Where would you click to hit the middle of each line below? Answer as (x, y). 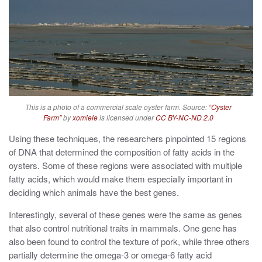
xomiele (85, 117)
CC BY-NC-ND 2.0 (184, 117)
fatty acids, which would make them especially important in (120, 178)
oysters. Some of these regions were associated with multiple (125, 165)
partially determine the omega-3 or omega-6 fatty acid (110, 254)
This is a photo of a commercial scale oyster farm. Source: (117, 106)
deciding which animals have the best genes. (94, 192)
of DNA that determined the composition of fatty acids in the (122, 151)
